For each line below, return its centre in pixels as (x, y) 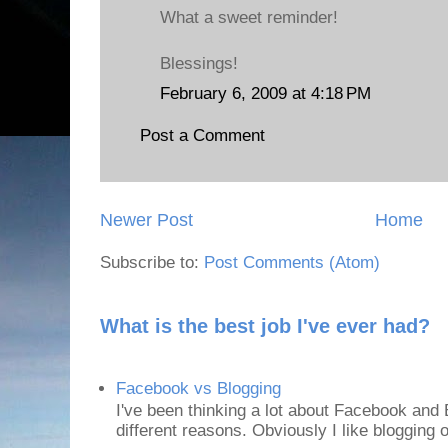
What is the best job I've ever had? (265, 325)
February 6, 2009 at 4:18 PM (265, 93)
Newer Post (146, 219)
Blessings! (199, 63)
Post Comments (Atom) (292, 262)
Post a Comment (202, 135)
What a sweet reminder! (249, 17)
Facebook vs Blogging (199, 388)
